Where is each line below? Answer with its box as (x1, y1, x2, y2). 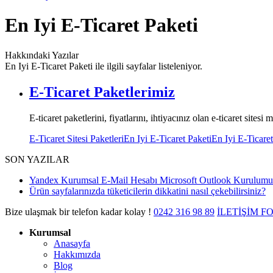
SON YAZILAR (5, 154, 69, 165)
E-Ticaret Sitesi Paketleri (29, 133, 124, 144)
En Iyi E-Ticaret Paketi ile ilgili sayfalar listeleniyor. (5, 60, 202, 71)
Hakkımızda (54, 249, 101, 260)
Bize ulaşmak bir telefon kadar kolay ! (5, 206, 151, 217)
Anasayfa (54, 238, 90, 249)
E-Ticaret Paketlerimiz (29, 83, 175, 100)
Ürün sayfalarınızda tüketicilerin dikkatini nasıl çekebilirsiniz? (29, 185, 266, 196)
